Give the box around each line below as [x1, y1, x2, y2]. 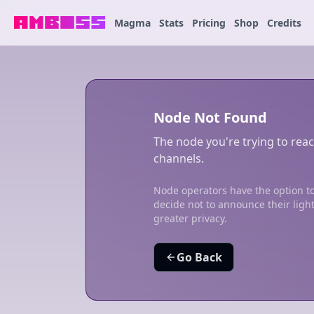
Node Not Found [153, 108, 267, 127]
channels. [153, 151, 204, 166]
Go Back [177, 250, 222, 265]
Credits [267, 16, 301, 29]
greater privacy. [153, 212, 227, 225]
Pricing [192, 16, 226, 29]
